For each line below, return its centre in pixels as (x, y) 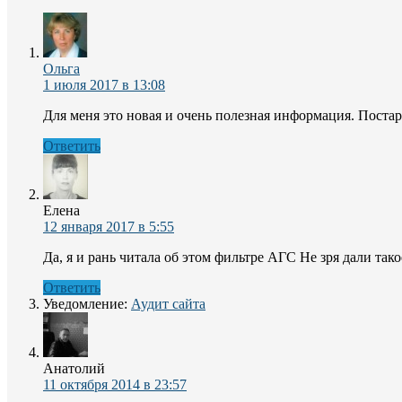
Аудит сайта (168, 303)
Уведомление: (87, 303)
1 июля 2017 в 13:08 (104, 84)
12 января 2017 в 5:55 (109, 226)
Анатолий (74, 368)
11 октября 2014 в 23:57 (115, 384)
